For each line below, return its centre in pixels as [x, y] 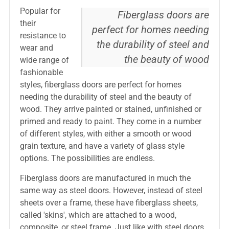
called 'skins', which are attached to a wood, [98, 215]
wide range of [44, 60]
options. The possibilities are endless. [87, 158]
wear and [36, 48]
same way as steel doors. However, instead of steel [111, 190]
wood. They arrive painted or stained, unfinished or [110, 109]
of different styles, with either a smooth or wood [106, 134]
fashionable [41, 72]
